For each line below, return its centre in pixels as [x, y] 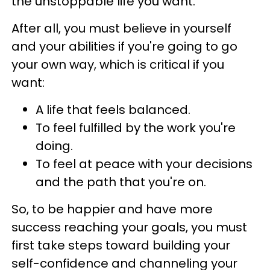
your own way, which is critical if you [118, 64]
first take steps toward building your [121, 245]
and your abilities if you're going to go [124, 46]
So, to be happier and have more [112, 209]
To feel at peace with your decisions [144, 164]
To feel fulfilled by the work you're [136, 128]
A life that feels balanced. [113, 110]
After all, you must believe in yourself [121, 28]
